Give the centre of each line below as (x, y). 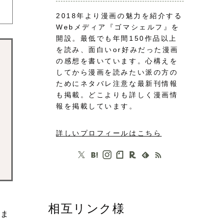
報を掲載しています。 (97, 106)
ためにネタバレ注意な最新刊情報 (117, 84)
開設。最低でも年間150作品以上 (117, 39)
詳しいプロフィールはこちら (109, 133)
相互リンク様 (87, 208)
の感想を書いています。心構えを (117, 61)
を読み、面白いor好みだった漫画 (117, 50)
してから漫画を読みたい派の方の (117, 72)
